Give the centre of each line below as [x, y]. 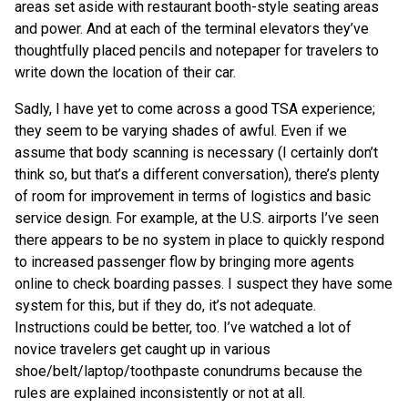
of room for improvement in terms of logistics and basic [193, 196]
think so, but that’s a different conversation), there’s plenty [197, 174]
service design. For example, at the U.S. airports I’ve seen [197, 218]
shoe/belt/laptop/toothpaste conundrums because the [189, 371]
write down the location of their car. [125, 72]
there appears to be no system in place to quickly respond [199, 240]
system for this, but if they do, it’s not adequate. [165, 305]
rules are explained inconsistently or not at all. [160, 393]
